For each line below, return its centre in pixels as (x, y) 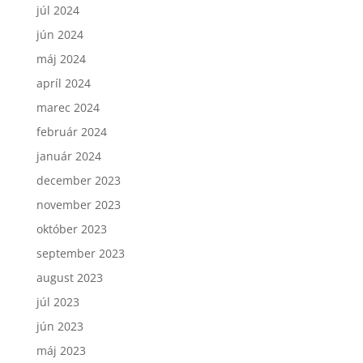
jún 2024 (60, 34)
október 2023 (71, 228)
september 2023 (80, 253)
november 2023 (78, 204)
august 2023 (69, 277)
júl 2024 (58, 10)
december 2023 (78, 180)
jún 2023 (60, 326)
